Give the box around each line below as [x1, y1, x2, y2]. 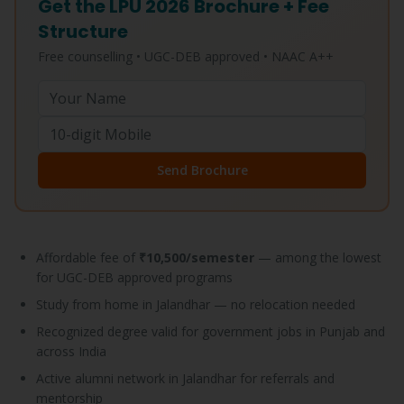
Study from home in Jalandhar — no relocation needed [36, 296, 355, 313]
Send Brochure [156, 161, 248, 179]
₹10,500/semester [139, 249, 254, 266]
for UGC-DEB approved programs [36, 269, 233, 286]
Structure [38, 19, 128, 44]
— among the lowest [254, 249, 381, 266]
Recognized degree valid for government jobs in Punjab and [36, 323, 385, 340]
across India [36, 343, 106, 360]
